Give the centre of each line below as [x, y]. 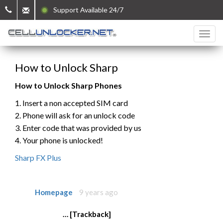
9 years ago [99, 192]
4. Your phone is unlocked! [59, 140]
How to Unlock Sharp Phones [68, 85]
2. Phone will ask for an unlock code [75, 115]
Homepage [54, 192]
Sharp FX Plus [38, 158]
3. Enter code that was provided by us [78, 128]
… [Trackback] [87, 214]
